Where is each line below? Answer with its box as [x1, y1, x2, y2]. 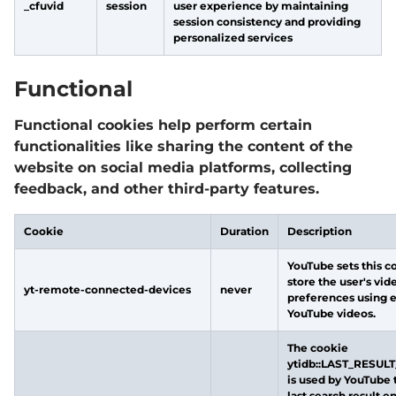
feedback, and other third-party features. [14, 180, 319, 197]
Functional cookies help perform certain [14, 117, 312, 133]
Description [287, 225, 352, 238]
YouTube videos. [287, 307, 376, 320]
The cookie [287, 341, 348, 354]
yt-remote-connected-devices [24, 283, 191, 296]
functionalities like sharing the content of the [14, 138, 353, 155]
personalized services [173, 31, 293, 44]
